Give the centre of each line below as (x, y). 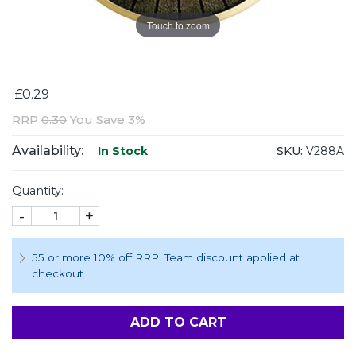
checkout (58, 274)
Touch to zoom (178, 25)
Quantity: (38, 191)
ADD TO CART (178, 323)
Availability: (48, 151)
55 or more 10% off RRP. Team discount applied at (166, 258)
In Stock (121, 151)
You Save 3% (106, 120)
